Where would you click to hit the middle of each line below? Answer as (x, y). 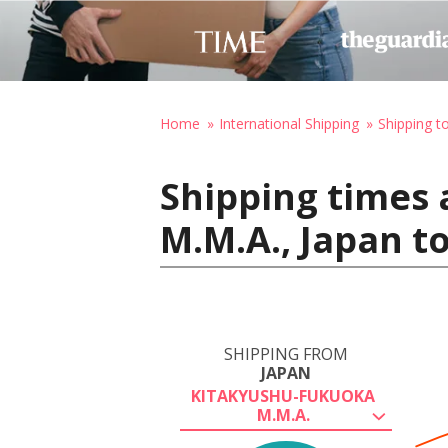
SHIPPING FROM (286, 354)
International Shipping (289, 123)
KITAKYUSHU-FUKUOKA (283, 396)
